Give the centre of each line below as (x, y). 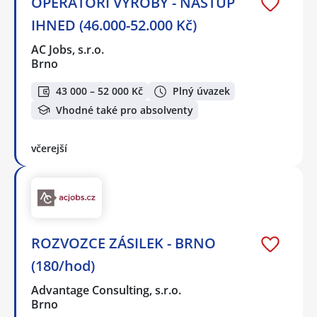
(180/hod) (63, 265)
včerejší (49, 148)
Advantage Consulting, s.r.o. (107, 290)
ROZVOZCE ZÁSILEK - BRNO (123, 243)
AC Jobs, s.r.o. (68, 49)
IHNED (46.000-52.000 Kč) (114, 25)
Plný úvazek (201, 91)
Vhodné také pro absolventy (125, 110)
